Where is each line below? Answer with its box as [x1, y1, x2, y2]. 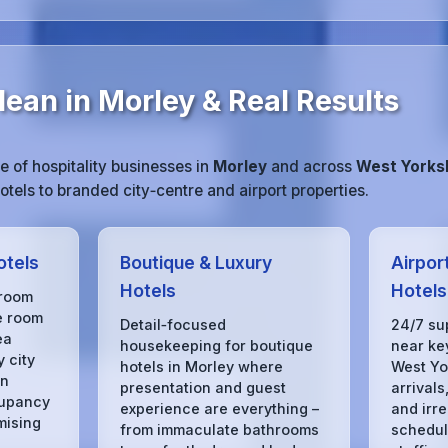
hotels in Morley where [119, 358, 283, 376]
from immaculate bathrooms [119, 421, 319, 439]
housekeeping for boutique [119, 337, 313, 355]
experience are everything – [119, 400, 319, 418]
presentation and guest [119, 379, 286, 397]
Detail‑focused [119, 316, 226, 334]
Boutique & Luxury [119, 251, 272, 273]
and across [267, 156, 356, 176]
